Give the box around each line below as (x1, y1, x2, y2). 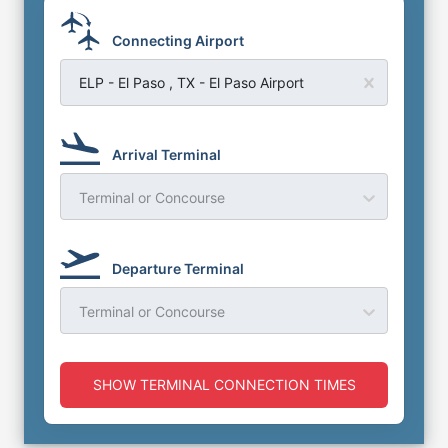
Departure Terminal (112, 260, 244, 278)
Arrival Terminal (112, 146, 221, 164)
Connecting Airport (112, 31, 244, 49)
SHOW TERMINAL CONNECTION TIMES (92, 375, 356, 393)
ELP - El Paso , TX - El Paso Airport (79, 73, 304, 91)
